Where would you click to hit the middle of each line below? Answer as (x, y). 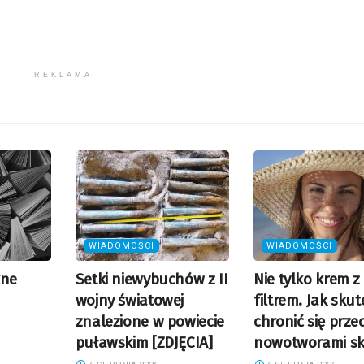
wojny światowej (130, 300)
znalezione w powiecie (149, 321)
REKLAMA (63, 75)
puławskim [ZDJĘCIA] (144, 342)
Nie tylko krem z (307, 279)
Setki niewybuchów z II (152, 279)
